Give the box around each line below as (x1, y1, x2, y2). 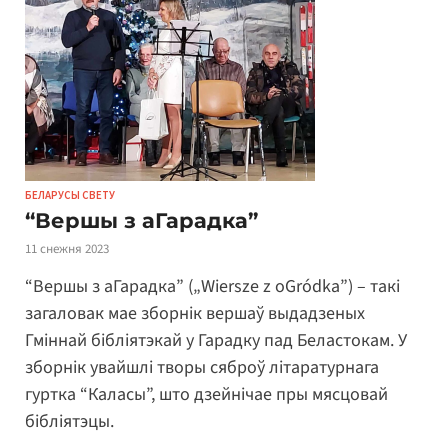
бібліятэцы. (25, 409, 122, 435)
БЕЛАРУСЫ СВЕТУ (25, 187, 115, 202)
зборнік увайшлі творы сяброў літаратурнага (25, 355, 379, 381)
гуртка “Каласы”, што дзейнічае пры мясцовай (25, 382, 388, 408)
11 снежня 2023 (25, 239, 109, 258)
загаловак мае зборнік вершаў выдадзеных (25, 301, 365, 327)
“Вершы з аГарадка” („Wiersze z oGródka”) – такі (25, 274, 400, 300)
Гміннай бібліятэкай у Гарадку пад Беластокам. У (25, 328, 407, 354)
